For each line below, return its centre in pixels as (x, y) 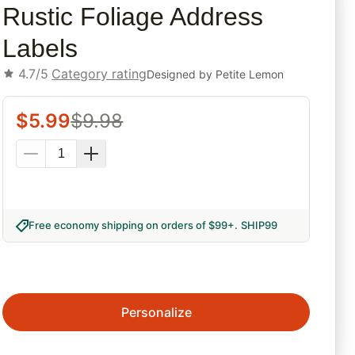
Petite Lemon (250, 74)
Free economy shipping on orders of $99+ (132, 225)
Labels (40, 49)
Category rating (99, 74)
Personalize (156, 313)
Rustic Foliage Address (133, 17)
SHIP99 (260, 225)
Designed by (181, 74)
